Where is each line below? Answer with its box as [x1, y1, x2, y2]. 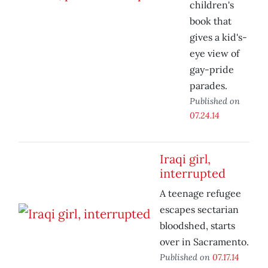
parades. [190, 80, 227, 92]
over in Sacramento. [160, 236, 249, 248]
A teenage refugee [160, 187, 241, 200]
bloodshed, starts [160, 220, 235, 232]
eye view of [190, 47, 239, 60]
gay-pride [190, 63, 234, 76]
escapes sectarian [160, 203, 239, 216]
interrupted [160, 166, 226, 181]
